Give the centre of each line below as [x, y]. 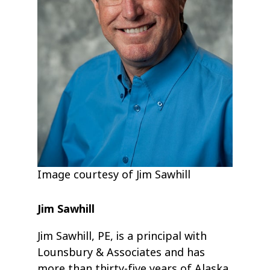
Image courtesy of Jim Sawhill [114, 175]
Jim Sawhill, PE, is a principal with [122, 237]
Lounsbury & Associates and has [121, 253]
